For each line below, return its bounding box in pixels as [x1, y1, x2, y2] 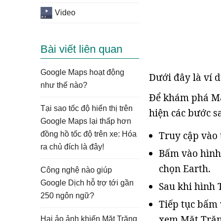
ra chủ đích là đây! [40, 143, 104, 151]
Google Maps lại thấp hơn [40, 117, 131, 125]
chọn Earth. [159, 162, 211, 175]
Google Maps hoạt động [40, 68, 124, 76]
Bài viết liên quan [40, 43, 122, 55]
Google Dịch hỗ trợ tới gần [40, 179, 134, 187]
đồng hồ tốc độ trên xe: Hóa [40, 130, 137, 138]
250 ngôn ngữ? [40, 191, 94, 200]
